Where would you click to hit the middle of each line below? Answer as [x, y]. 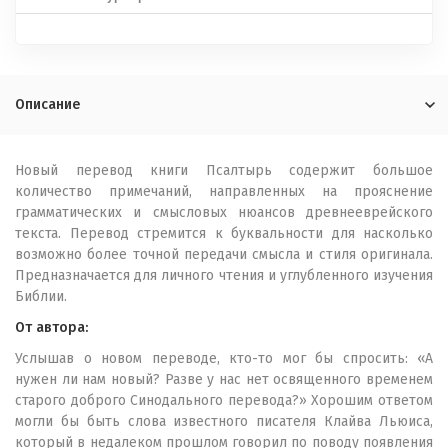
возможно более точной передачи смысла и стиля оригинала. [224, 254]
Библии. [41, 296]
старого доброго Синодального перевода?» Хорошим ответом [224, 400]
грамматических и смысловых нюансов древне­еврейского [224, 212]
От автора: [51, 327]
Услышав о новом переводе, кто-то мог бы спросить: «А [224, 358]
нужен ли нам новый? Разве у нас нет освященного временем [224, 379]
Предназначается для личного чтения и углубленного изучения [224, 275]
